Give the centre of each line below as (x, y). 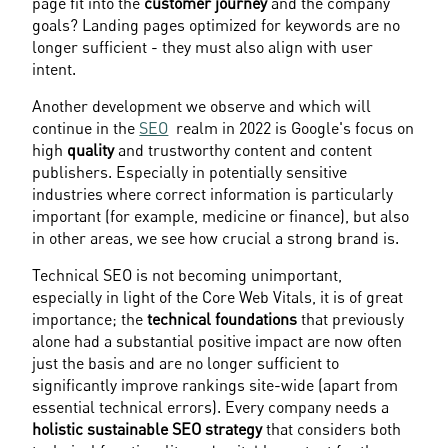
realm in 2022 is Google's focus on (291, 127)
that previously (351, 318)
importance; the (90, 318)
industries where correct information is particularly (213, 193)
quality (91, 149)
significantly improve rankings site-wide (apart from (215, 384)
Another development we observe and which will (202, 105)
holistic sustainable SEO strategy (147, 428)
